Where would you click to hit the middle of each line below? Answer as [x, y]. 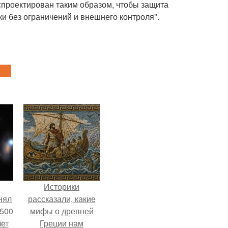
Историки [62, 187]
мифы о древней [62, 211]
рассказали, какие [62, 199]
